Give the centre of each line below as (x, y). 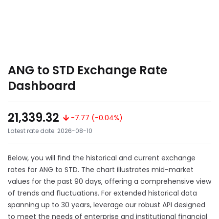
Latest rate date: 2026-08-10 (50, 131)
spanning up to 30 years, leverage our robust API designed (107, 205)
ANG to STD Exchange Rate (88, 70)
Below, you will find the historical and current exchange (102, 158)
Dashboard (42, 86)
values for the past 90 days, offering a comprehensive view (109, 181)
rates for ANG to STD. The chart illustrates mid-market (101, 170)
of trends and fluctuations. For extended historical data (102, 193)
